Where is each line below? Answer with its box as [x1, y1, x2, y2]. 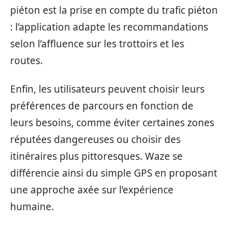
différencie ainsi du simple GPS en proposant [10, 166, 217, 180]
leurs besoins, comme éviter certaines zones [10, 116, 214, 129]
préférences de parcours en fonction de [10, 99, 193, 112]
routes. [10, 54, 43, 67]
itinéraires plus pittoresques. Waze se [10, 149, 183, 163]
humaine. [10, 199, 54, 213]
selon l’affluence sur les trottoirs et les [10, 37, 184, 50]
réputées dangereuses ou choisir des [10, 132, 181, 146]
